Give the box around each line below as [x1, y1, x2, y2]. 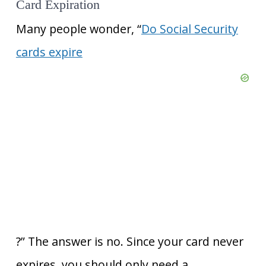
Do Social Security [141, 21, 238, 37]
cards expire [15, 44, 83, 61]
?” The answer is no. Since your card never [15, 233, 243, 250]
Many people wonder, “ [15, 21, 141, 37]
